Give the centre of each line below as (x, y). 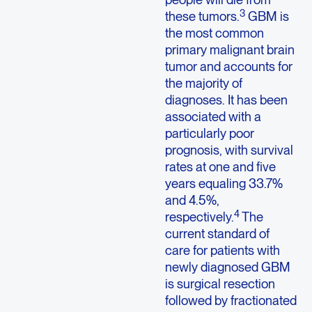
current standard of (217, 234)
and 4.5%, (192, 200)
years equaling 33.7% (224, 184)
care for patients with (222, 250)
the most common (214, 33)
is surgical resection (220, 284)
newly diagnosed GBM (227, 267)
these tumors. (202, 16)
